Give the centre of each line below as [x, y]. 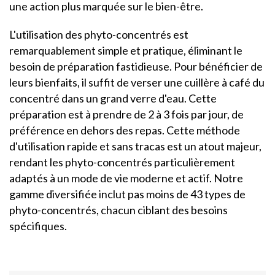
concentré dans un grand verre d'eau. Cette [113, 98]
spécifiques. [38, 226]
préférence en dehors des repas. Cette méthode [125, 130]
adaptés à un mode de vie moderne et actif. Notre [126, 178]
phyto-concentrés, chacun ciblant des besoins [118, 210]
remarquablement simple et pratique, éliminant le [126, 50]
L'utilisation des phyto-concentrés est [99, 34]
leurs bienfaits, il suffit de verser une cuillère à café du [137, 82]
